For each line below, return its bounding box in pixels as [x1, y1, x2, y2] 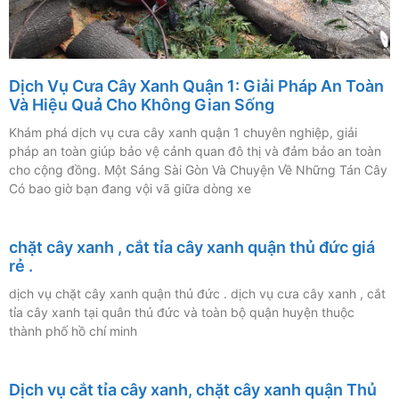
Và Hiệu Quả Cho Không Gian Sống [9, 95, 274, 115]
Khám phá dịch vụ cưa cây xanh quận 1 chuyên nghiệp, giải [9, 125, 357, 141]
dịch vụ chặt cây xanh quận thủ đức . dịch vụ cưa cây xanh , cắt [9, 286, 386, 302]
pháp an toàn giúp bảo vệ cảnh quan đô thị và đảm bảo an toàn [9, 143, 381, 159]
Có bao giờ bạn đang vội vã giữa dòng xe [9, 181, 251, 197]
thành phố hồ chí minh [9, 323, 137, 339]
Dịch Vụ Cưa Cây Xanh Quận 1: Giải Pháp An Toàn [9, 77, 384, 96]
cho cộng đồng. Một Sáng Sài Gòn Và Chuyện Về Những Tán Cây [9, 162, 387, 178]
